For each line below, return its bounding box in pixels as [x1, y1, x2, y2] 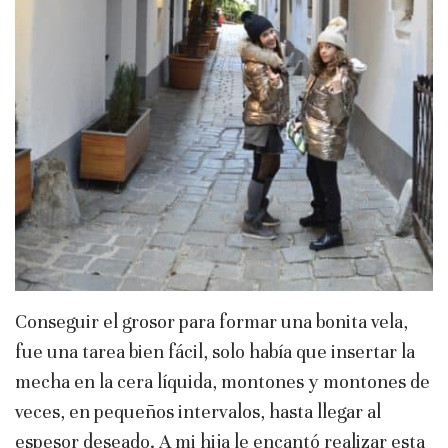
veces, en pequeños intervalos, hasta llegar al [15, 400, 381, 424]
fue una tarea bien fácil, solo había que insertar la [15, 340, 415, 364]
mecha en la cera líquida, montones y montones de [15, 370, 430, 394]
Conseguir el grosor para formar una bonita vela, [15, 310, 408, 334]
